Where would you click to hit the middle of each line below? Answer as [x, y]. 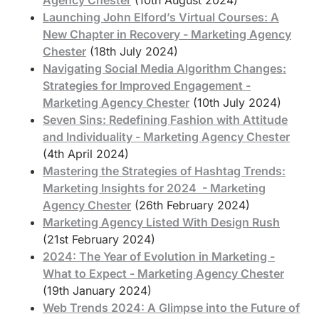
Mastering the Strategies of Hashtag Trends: [164, 171]
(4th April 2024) [86, 153]
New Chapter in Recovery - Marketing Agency [167, 34]
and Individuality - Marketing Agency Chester [166, 136]
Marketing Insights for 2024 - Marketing [154, 188]
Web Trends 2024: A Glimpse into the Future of [171, 307]
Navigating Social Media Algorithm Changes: [164, 68]
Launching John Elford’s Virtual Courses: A [161, 17]
